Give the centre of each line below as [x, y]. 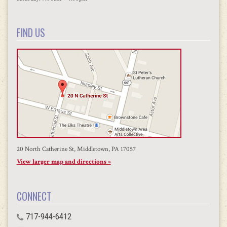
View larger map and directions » [64, 162]
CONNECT [34, 196]
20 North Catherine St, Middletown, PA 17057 [76, 149]
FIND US [31, 33]
